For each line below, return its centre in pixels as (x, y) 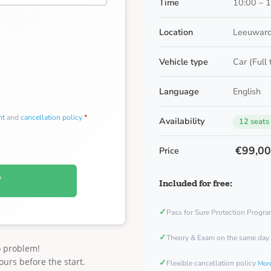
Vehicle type (184, 62)
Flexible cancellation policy (212, 263)
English (247, 91)
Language (179, 91)
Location (176, 32)
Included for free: (196, 183)
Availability (182, 121)
